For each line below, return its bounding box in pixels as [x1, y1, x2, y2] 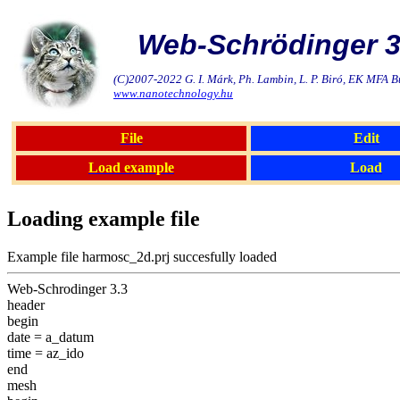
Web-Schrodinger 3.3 [7, 280, 128, 296]
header [7, 296, 45, 312]
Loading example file [7, 206, 200, 230]
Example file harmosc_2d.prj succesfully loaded [7, 248, 277, 264]
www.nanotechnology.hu [113, 87, 233, 100]
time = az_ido [7, 345, 84, 361]
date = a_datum [7, 329, 94, 345]
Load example [88, 160, 174, 175]
